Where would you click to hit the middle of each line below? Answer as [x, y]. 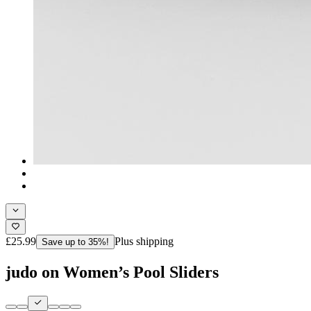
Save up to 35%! [75, 242]
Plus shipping [144, 241]
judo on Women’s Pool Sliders [112, 272]
